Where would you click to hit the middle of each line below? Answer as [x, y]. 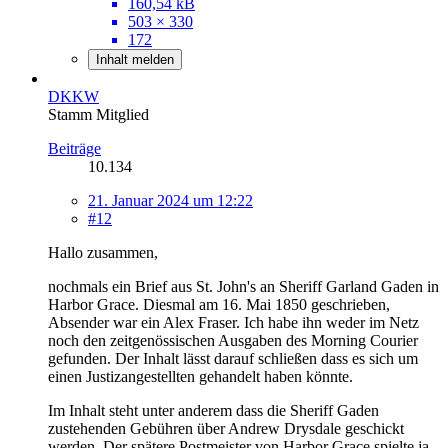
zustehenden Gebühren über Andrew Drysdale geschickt [226, 428]
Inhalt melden [135, 59]
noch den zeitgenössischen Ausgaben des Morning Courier [233, 340]
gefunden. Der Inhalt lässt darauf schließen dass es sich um [233, 358]
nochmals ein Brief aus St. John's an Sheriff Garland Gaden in [243, 286]
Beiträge [74, 148]
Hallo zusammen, [103, 252]
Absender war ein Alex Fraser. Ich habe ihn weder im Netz [233, 322]
